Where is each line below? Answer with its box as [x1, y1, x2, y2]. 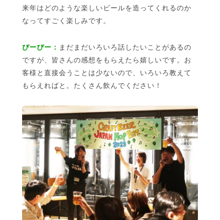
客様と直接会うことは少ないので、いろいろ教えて [22, 68, 192, 77]
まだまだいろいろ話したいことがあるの [59, 43, 192, 51]
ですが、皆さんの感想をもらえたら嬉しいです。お [22, 55, 192, 64]
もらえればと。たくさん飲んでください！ [22, 81, 162, 89]
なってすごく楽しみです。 [22, 16, 110, 25]
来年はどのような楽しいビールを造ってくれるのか [22, 3, 192, 12]
